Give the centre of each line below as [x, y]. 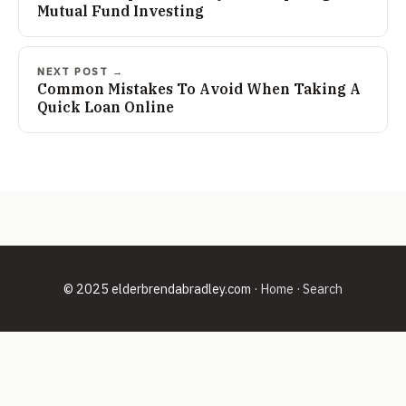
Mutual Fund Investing [121, 11]
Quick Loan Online [106, 107]
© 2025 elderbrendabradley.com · [162, 289]
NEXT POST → [81, 72]
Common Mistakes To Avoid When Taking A [199, 89]
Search [323, 289]
